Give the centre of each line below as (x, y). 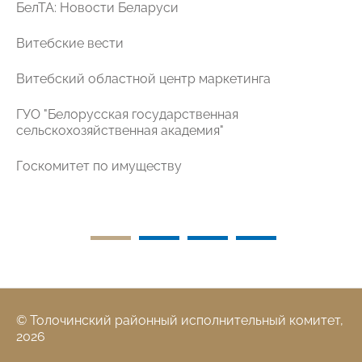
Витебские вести (70, 44)
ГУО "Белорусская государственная (127, 115)
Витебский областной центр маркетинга (143, 79)
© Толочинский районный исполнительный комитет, (180, 321)
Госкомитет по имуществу (99, 166)
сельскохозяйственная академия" (120, 131)
